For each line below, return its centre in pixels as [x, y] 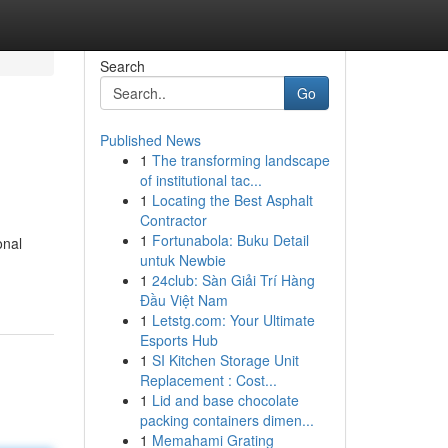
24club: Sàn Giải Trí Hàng [233, 280]
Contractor [173, 220]
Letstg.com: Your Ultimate [233, 320]
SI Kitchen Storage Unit [225, 360]
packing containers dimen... [226, 420]
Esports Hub [178, 340]
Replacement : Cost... [208, 380]
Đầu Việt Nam [183, 300]
